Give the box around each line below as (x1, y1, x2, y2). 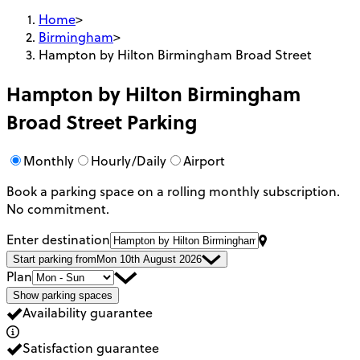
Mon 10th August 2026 (96, 252, 202, 265)
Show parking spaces (13, 288, 112, 301)
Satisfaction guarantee (22, 338, 159, 357)
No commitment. (6, 199, 109, 218)
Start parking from (13, 252, 96, 265)
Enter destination (6, 230, 110, 248)
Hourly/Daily (91, 151, 166, 170)
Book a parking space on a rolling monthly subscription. (6, 182, 340, 200)
